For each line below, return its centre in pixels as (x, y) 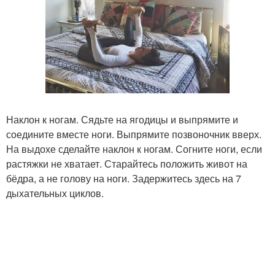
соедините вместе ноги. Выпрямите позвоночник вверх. (134, 134)
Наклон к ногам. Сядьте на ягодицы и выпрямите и (122, 119)
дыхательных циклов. (55, 193)
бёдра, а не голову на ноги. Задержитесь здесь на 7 (124, 178)
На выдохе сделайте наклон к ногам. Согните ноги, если (134, 149)
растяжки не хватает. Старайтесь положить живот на (127, 163)
